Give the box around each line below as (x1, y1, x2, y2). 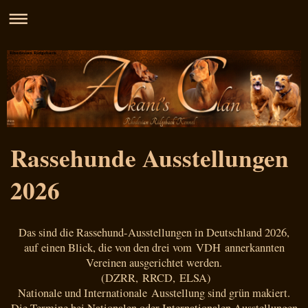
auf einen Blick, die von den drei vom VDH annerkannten (23, 239, 285, 255)
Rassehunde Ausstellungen (10, 140, 289, 176)
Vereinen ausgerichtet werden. (86, 254, 222, 270)
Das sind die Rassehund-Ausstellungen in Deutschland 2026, (19, 224, 289, 240)
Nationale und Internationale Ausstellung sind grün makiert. (18, 285, 290, 300)
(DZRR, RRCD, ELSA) (97, 269, 211, 285)
